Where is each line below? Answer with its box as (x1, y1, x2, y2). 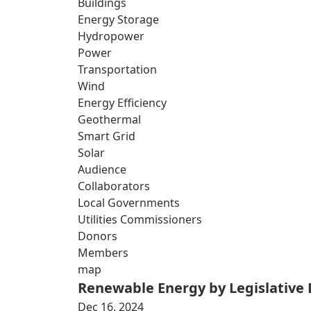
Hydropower (78, 28, 144, 44)
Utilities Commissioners (78, 212, 202, 227)
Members (78, 245, 128, 260)
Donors (78, 228, 117, 244)
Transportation (78, 62, 157, 77)
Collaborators (78, 178, 150, 194)
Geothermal (78, 112, 141, 127)
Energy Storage (78, 12, 159, 27)
